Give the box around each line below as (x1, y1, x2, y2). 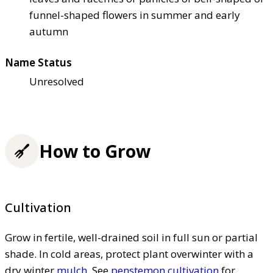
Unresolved (29, 74, 84, 88)
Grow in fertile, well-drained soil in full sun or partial (5, 230, 258, 244)
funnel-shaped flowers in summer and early (29, 7, 240, 22)
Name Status (5, 55, 72, 69)
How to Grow (39, 140, 151, 163)
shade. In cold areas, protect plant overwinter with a (5, 246, 253, 261)
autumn (29, 24, 68, 38)
